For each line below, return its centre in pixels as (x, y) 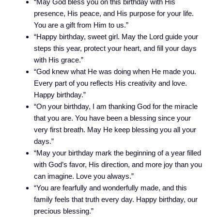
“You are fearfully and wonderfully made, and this (110, 187)
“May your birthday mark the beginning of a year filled (117, 153)
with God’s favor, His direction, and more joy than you (118, 164)
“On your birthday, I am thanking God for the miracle (116, 106)
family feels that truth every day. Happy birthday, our (116, 199)
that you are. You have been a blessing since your (112, 118)
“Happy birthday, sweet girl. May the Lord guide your (116, 36)
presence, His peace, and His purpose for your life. (114, 13)
